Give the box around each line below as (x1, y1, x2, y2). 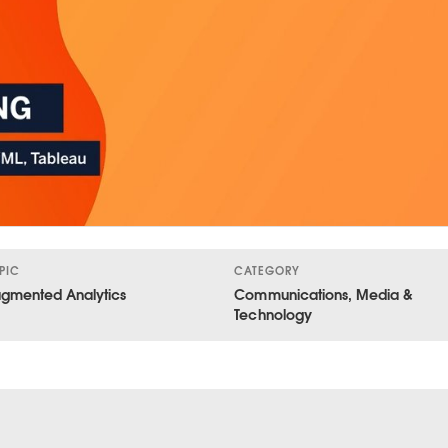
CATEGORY (234, 263, 301, 278)
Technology (234, 305, 312, 324)
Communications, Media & (234, 285, 413, 304)
